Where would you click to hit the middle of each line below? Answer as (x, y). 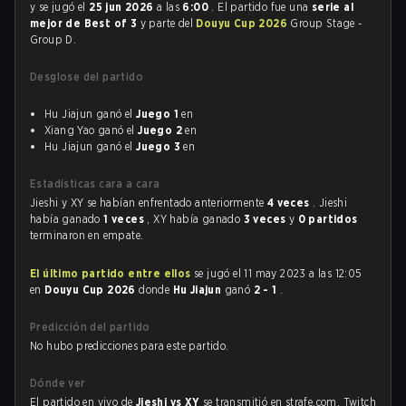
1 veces (126, 219)
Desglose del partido (87, 77)
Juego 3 (159, 146)
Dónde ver (58, 383)
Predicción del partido (90, 327)
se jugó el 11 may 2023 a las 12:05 (276, 273)
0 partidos (328, 219)
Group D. (53, 39)
